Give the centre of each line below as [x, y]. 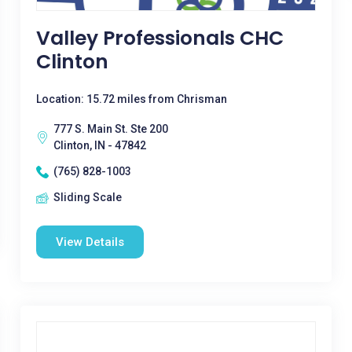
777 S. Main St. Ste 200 [110, 129]
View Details [90, 242]
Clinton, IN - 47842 [99, 145]
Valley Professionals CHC [159, 38]
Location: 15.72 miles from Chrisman [131, 99]
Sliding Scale [87, 197]
